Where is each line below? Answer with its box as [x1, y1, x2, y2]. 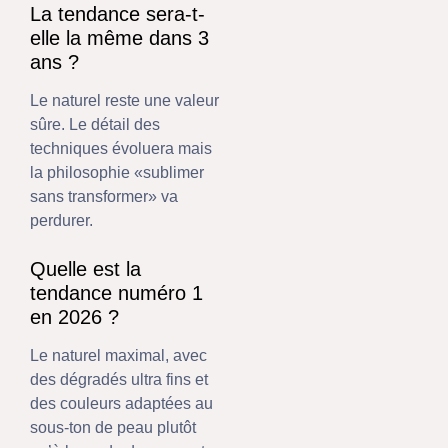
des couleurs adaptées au [30, 395, 213, 413]
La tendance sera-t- [30, 2, 205, 25]
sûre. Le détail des [30, 115, 160, 133]
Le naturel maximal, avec [30, 347, 207, 365]
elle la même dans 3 [30, 26, 209, 49]
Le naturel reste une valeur [30, 91, 219, 109]
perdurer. [30, 211, 93, 229]
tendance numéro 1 [30, 282, 203, 305]
